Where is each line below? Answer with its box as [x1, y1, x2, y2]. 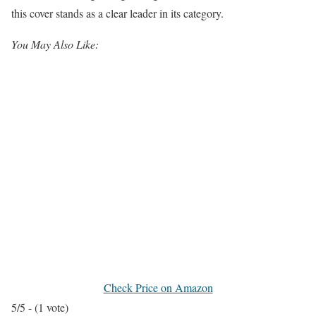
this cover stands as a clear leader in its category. [11, 5, 224, 20]
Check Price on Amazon [103, 280, 213, 296]
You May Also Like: [11, 36, 99, 51]
